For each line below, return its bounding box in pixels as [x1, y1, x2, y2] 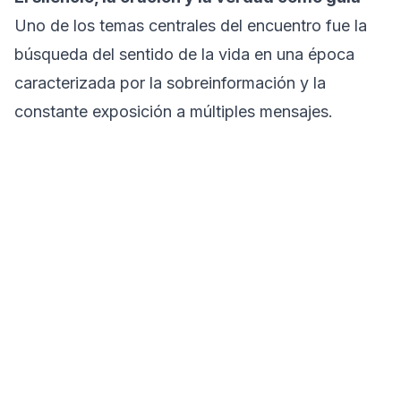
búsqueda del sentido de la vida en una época [14, 44, 354, 64]
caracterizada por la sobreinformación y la [14, 73, 326, 92]
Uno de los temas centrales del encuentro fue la [14, 15, 367, 35]
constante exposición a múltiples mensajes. [14, 101, 333, 121]
